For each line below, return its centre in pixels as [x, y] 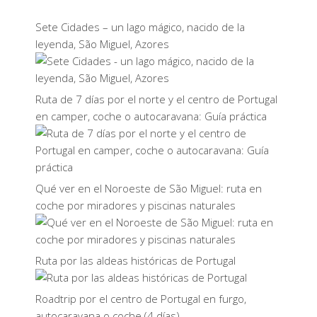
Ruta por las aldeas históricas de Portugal [136, 260]
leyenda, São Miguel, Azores [102, 44]
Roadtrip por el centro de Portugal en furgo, [141, 299]
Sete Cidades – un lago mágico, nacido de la [140, 27]
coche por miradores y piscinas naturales [136, 205]
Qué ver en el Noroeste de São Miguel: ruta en [149, 188]
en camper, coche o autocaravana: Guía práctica [151, 116]
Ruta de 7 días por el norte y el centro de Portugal [156, 99]
